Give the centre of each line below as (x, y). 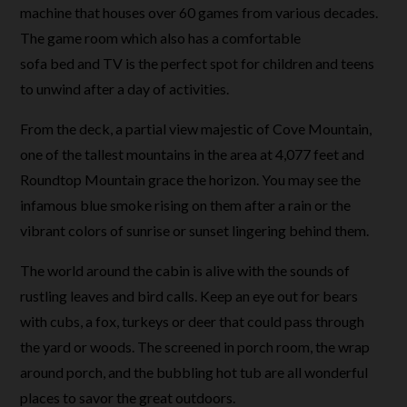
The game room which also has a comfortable (161, 38)
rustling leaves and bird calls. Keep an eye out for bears (189, 296)
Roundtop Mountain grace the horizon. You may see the (191, 179)
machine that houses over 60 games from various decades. (199, 12)
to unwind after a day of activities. (125, 89)
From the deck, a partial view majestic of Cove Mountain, (196, 129)
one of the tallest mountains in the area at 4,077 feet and (193, 154)
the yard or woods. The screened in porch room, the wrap (195, 347)
